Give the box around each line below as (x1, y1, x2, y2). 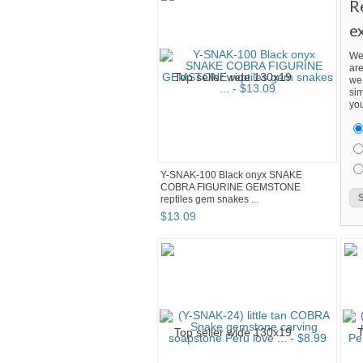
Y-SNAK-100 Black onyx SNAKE (160, 169, 302, 181)
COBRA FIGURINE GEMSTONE (160, 181, 301, 194)
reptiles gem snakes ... (160, 194, 258, 206)
